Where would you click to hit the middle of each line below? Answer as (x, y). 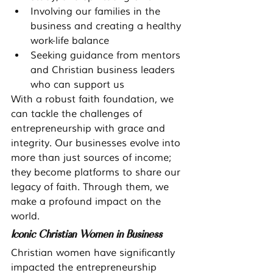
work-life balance (70, 41)
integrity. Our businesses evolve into (97, 144)
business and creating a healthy (107, 27)
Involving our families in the (97, 12)
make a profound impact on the (87, 202)
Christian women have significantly (94, 253)
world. (25, 217)
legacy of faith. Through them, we (91, 187)
